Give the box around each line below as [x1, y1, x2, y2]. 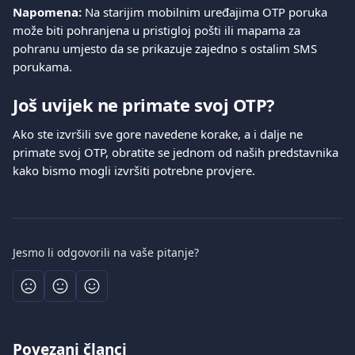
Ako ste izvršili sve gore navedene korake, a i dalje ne [13, 126, 306, 142]
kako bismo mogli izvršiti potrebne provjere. [13, 162, 255, 178]
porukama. [13, 59, 72, 74]
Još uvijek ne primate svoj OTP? [13, 93, 275, 116]
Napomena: [13, 4, 82, 20]
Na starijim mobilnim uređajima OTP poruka [82, 4, 330, 20]
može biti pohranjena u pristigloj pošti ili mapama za [13, 22, 303, 38]
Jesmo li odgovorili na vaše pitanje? [13, 245, 199, 260]
